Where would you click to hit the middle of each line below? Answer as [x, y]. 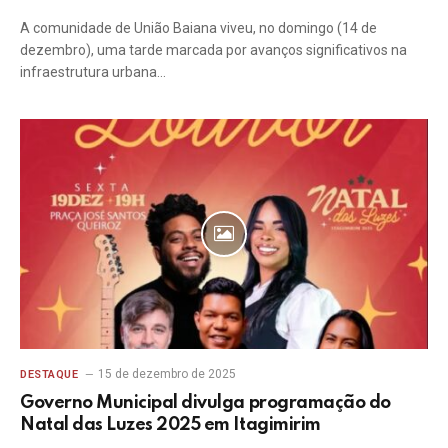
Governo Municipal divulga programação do [205, 402]
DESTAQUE [49, 374]
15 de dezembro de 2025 [167, 373]
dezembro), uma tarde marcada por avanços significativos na [213, 50]
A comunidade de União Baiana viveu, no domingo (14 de [198, 28]
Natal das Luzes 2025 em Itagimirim [170, 424]
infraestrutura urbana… [93, 72]
